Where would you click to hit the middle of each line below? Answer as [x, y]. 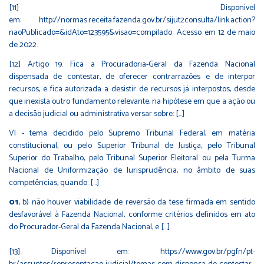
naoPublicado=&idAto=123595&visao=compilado [90, 33]
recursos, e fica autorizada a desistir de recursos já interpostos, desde [132, 90]
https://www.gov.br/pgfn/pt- [208, 252]
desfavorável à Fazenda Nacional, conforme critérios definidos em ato [132, 215]
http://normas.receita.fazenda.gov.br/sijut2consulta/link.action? [147, 21]
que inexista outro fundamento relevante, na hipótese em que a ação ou [132, 102]
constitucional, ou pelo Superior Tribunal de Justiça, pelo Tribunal [132, 146]
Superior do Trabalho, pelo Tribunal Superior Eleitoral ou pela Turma [132, 159]
